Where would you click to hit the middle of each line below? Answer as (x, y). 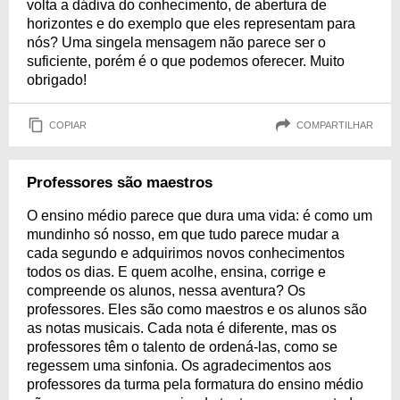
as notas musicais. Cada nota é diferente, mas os (182, 328)
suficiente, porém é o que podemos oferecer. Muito (186, 61)
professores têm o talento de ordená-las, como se (182, 347)
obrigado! (57, 80)
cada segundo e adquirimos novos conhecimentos (186, 253)
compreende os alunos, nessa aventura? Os (166, 291)
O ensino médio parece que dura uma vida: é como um (200, 216)
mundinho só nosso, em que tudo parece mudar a (183, 234)
